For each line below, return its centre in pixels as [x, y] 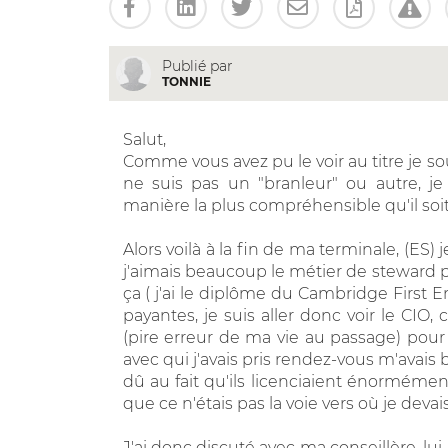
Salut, [144, 139]
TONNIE [186, 81]
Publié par [197, 65]
